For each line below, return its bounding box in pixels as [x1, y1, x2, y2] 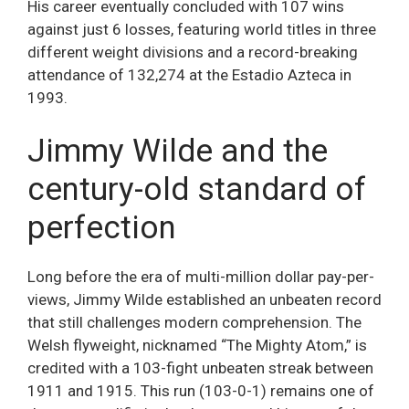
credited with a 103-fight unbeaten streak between [27, 359, 373, 378]
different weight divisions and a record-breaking [27, 42, 358, 61]
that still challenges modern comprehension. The [27, 313, 362, 332]
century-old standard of [27, 171, 366, 209]
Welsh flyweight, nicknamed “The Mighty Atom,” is [27, 336, 367, 355]
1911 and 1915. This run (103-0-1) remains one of [27, 382, 374, 401]
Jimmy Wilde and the [27, 132, 328, 171]
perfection [27, 209, 176, 247]
